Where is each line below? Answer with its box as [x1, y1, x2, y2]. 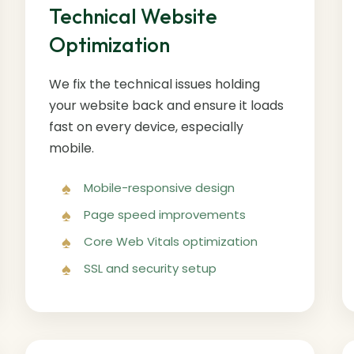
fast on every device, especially [49, 117, 244, 136]
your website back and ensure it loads [49, 96, 284, 115]
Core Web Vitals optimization [84, 232, 258, 250]
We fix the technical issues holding [49, 74, 261, 93]
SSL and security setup [84, 259, 217, 277]
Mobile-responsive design [84, 179, 235, 196]
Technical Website [49, 2, 218, 29]
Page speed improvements [84, 205, 247, 223]
